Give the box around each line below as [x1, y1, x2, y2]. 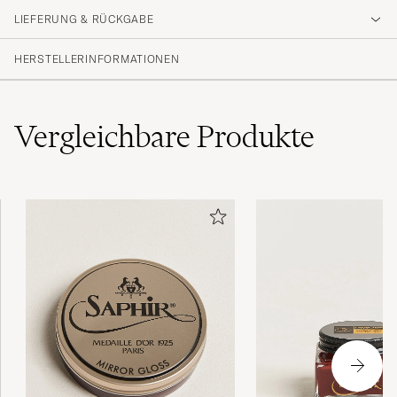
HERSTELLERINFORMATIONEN [14, 52, 180, 66]
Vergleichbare [14, 118, 197, 156]
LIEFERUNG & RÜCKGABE [14, 12, 154, 27]
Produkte [197, 118, 315, 156]
